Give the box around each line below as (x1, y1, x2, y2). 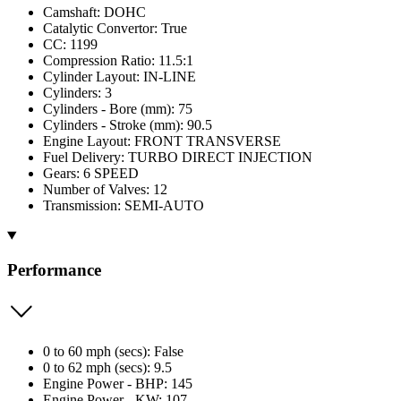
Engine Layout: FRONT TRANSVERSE (43, 132, 281, 149)
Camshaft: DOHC (43, 4, 146, 20)
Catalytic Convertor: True (43, 20, 187, 36)
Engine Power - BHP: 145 (43, 375, 192, 391)
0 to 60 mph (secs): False (43, 343, 183, 359)
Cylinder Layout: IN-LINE (43, 68, 196, 84)
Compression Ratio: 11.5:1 (43, 52, 193, 68)
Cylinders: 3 (43, 84, 112, 100)
